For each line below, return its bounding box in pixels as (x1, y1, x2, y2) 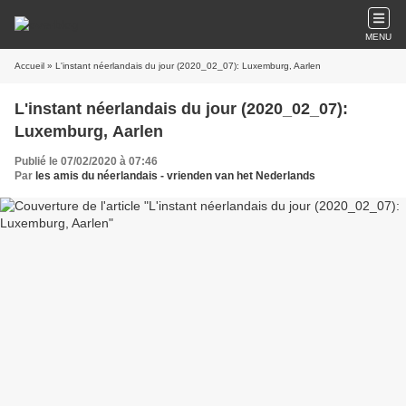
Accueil (14, 61, 44, 71)
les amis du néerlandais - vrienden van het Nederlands (35, 169, 315, 182)
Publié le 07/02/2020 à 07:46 (14, 155, 158, 168)
